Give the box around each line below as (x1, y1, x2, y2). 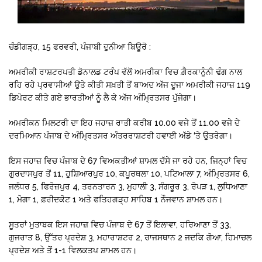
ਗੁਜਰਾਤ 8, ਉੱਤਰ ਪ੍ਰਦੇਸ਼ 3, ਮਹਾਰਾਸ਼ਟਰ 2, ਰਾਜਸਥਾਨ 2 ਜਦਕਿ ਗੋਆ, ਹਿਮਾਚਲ (9, 232, 251, 242)
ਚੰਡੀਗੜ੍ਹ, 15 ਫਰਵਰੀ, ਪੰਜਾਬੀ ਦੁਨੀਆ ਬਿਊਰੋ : (9, 42, 151, 51)
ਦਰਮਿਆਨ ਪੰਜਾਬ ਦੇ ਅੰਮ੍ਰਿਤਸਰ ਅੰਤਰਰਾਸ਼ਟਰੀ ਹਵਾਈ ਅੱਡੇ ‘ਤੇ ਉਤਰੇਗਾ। (9, 130, 233, 140)
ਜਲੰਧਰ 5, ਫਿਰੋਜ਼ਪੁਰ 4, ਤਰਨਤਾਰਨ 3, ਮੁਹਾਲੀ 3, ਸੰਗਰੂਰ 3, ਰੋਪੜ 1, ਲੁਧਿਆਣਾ (9, 181, 247, 191)
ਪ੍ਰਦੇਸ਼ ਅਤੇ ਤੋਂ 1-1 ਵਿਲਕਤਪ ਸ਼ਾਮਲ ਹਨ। (9, 245, 137, 255)
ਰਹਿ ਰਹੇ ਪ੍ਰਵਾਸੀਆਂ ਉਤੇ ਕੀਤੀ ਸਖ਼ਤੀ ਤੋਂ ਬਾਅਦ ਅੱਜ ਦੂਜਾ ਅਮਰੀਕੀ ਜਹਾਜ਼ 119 (9, 80, 250, 89)
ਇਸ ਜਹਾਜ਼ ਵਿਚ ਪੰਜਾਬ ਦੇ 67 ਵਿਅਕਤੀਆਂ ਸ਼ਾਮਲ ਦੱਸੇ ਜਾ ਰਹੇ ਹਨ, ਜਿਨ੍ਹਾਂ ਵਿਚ (9, 156, 247, 166)
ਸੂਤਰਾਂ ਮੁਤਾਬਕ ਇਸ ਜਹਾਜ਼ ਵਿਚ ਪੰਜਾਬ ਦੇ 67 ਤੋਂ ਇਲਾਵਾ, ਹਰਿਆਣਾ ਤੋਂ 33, (9, 219, 231, 229)
